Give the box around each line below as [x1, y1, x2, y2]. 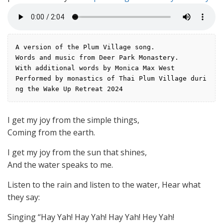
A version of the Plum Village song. [15, 43, 155, 51]
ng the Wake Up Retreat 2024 [15, 85, 123, 93]
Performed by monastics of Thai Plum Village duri [15, 74, 207, 82]
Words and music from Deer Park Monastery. [15, 53, 179, 61]
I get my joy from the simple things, [7, 114, 139, 125]
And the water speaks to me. [7, 159, 113, 170]
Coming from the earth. [7, 126, 95, 138]
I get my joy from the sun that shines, [7, 146, 147, 158]
